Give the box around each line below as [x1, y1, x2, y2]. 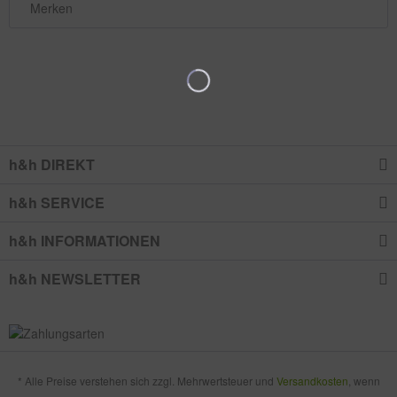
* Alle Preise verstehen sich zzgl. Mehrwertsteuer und [17, 372, 276, 388]
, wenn [347, 372, 380, 388]
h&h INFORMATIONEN [9, 230, 160, 251]
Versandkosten [276, 372, 348, 388]
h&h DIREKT [9, 153, 95, 175]
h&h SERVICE [9, 191, 105, 213]
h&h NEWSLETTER [9, 268, 141, 289]
